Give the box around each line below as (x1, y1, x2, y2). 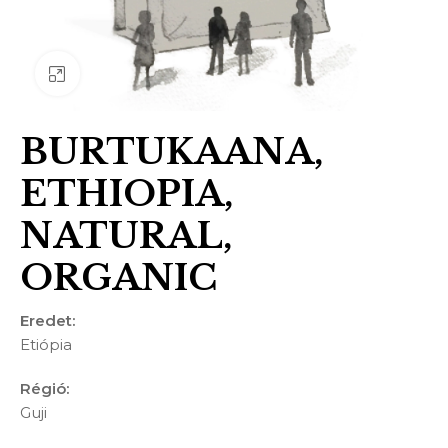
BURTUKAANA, (20, 130, 323, 174)
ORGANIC (20, 256, 217, 300)
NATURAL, (20, 214, 232, 258)
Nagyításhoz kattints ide (79, 64, 265, 83)
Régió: (20, 379, 69, 399)
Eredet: (20, 311, 75, 331)
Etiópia (20, 335, 72, 355)
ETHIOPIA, (20, 172, 233, 216)
